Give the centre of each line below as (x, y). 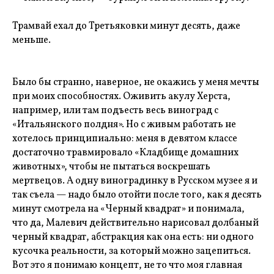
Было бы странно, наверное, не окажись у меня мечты (136, 83)
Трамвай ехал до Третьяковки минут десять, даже (126, 26)
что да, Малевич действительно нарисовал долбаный (135, 223)
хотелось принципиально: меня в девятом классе (125, 139)
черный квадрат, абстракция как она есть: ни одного (133, 237)
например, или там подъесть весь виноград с (115, 111)
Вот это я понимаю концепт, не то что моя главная (127, 265)
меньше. (31, 40)
